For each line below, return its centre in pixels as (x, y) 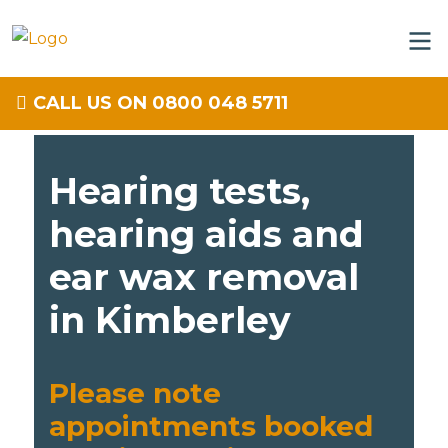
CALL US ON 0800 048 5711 (160, 103)
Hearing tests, (180, 191)
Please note (135, 393)
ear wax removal (204, 277)
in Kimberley (170, 320)
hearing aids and (207, 234)
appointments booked (211, 426)
